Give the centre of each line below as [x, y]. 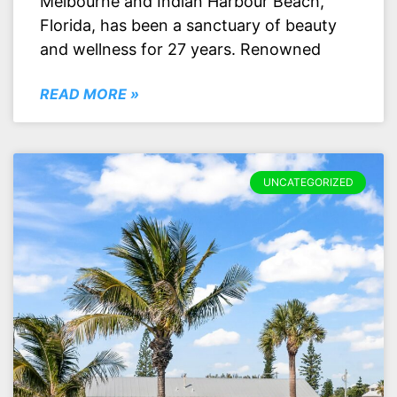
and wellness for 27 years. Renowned [180, 49]
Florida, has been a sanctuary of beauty [188, 25]
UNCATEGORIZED [308, 182]
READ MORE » [90, 93]
